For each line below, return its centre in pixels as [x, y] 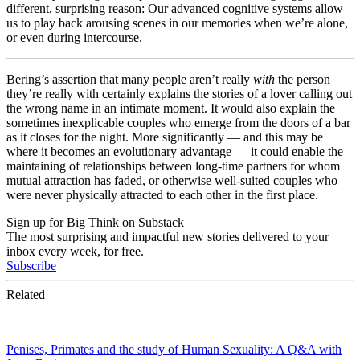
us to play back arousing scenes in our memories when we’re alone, [177, 22]
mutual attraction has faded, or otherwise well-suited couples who [172, 180]
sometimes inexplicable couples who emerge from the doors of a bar [178, 122]
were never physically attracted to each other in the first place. [162, 194]
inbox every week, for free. [75, 251]
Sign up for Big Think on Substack [95, 222]
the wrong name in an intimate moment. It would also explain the [171, 108]
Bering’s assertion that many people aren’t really [130, 79]
